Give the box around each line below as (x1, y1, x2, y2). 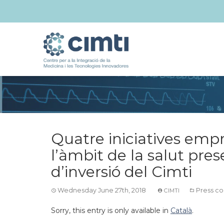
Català (170, 206, 192, 215)
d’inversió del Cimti (51, 162, 192, 181)
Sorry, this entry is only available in (51, 206, 170, 215)
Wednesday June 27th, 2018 (57, 186, 146, 194)
